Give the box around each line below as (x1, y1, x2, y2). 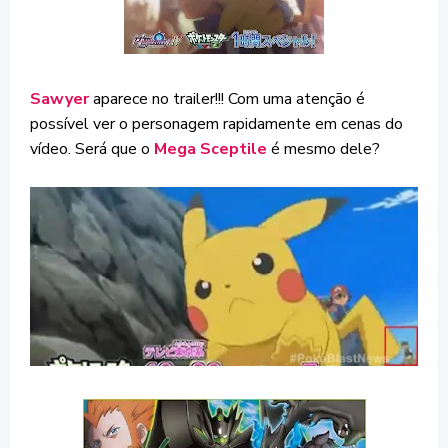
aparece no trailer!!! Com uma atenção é (93, 87, 365, 110)
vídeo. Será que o (30, 137, 154, 160)
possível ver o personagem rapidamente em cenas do (30, 112, 403, 135)
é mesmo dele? (271, 137, 380, 160)
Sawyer (30, 87, 93, 110)
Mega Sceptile (154, 137, 271, 160)
